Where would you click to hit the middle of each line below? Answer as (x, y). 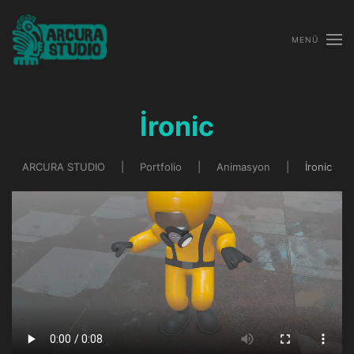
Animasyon (243, 167)
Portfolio (161, 167)
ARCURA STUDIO (64, 167)
